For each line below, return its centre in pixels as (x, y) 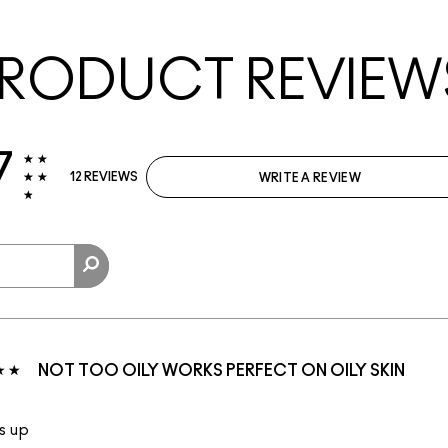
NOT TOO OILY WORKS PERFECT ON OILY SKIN (221, 371)
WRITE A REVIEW (309, 178)
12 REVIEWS (103, 177)
